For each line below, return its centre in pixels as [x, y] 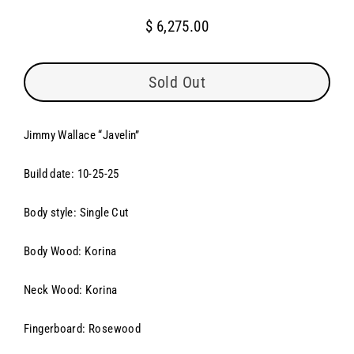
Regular [190, 37]
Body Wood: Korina [70, 252]
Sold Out [177, 83]
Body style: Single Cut [76, 213]
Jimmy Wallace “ [63, 136]
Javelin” [121, 136]
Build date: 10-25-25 [72, 174]
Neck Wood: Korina [71, 290]
